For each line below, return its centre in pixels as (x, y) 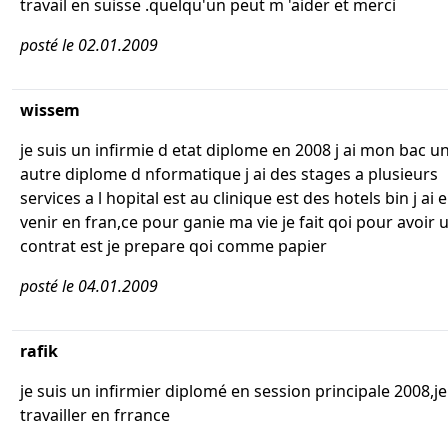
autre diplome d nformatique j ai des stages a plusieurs (229, 174)
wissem (50, 110)
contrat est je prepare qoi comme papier (173, 246)
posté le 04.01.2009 (89, 286)
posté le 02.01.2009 (89, 45)
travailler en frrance (95, 415)
